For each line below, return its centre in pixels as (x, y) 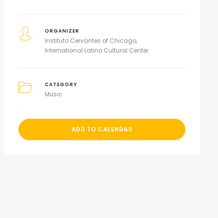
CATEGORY (61, 84)
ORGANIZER (62, 31)
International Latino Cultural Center (97, 50)
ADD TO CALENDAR (102, 129)
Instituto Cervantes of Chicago (91, 41)
